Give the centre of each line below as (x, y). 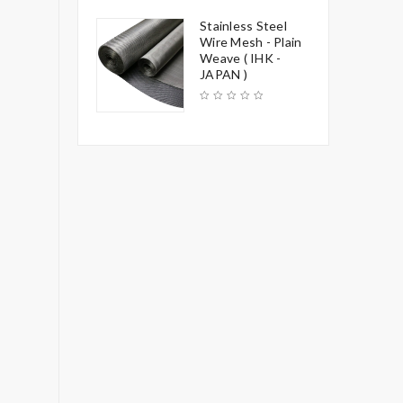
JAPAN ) (224, 74)
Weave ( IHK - (241, 58)
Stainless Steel (243, 26)
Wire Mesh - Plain (251, 42)
